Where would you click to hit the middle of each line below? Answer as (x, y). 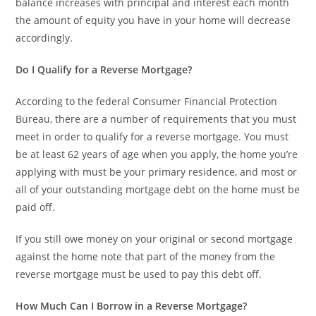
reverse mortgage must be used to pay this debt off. (139, 274)
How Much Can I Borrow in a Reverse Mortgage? (132, 306)
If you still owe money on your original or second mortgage (154, 239)
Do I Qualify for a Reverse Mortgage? (104, 69)
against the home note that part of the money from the (146, 256)
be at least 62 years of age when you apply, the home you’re (157, 154)
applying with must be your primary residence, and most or (157, 172)
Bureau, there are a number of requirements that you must (156, 119)
